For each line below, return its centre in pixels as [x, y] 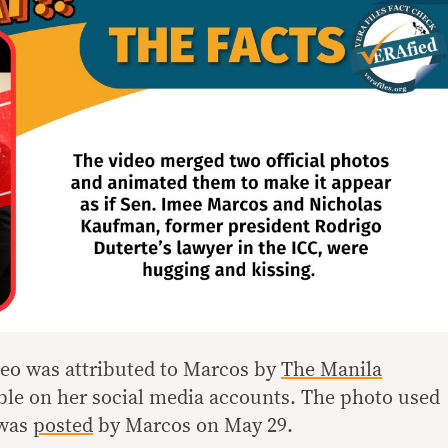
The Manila [331, 369]
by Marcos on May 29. [193, 425]
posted [63, 425]
